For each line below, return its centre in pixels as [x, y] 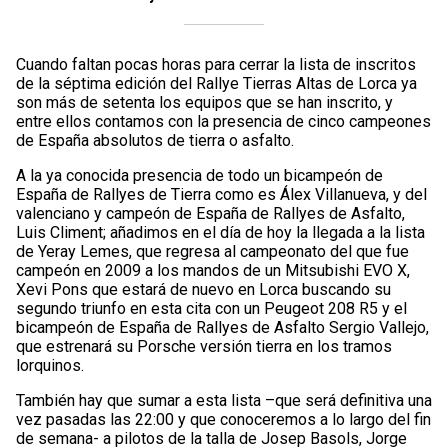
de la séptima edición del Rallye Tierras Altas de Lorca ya [216, 83]
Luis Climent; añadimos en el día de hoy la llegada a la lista [220, 232]
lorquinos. [50, 365]
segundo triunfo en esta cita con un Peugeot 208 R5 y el [211, 308]
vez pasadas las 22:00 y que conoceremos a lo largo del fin [223, 419]
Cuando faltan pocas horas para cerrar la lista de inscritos [216, 64]
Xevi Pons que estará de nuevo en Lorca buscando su [203, 289]
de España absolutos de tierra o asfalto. [155, 140]
